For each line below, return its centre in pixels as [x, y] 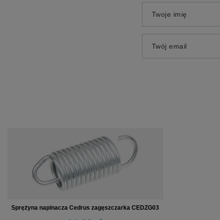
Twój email [169, 46]
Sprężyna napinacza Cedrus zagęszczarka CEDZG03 [85, 208]
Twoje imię [169, 14]
